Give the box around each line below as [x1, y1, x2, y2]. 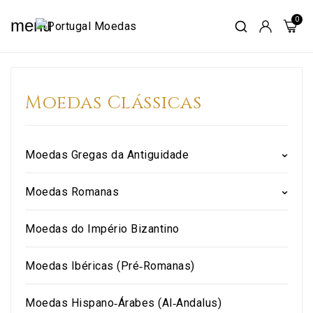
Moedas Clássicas [25, 91, 201, 115]
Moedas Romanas [25, 185, 119, 198]
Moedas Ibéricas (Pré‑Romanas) [25, 259, 195, 272]
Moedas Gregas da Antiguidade [25, 148, 189, 161]
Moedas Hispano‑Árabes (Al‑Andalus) [25, 296, 221, 310]
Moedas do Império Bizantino [25, 222, 180, 235]
